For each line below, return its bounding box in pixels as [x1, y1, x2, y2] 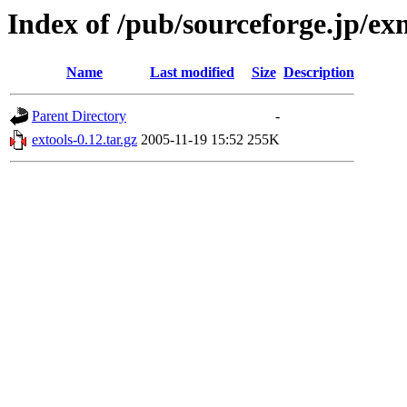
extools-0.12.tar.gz [32, 132, 137, 148]
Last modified [150, 65, 234, 81]
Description [283, 65, 354, 81]
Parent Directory [32, 108, 126, 124]
